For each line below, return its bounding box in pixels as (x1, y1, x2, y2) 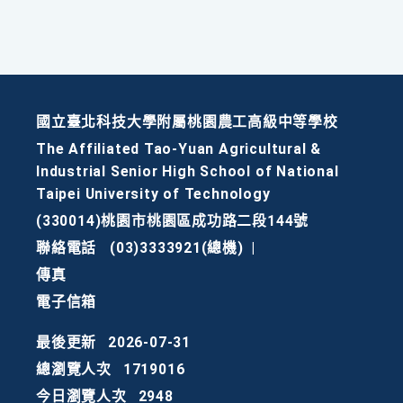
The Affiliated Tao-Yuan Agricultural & (36, 140, 322, 158)
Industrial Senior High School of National (36, 163, 339, 181)
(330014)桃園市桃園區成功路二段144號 (36, 212, 309, 230)
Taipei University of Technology (36, 185, 271, 203)
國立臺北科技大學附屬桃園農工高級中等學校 (36, 113, 338, 131)
